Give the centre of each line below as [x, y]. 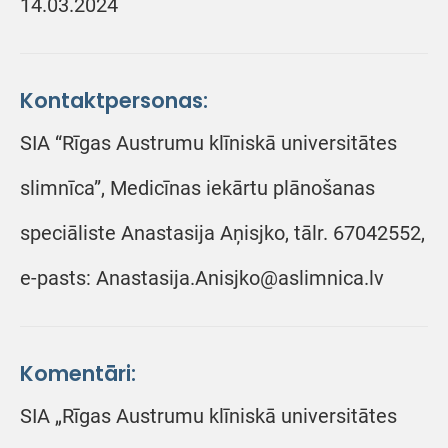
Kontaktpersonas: [114, 100]
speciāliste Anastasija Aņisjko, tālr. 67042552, [222, 233]
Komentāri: [78, 373]
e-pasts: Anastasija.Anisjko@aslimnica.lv [202, 278]
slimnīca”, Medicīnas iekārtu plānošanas [197, 188]
